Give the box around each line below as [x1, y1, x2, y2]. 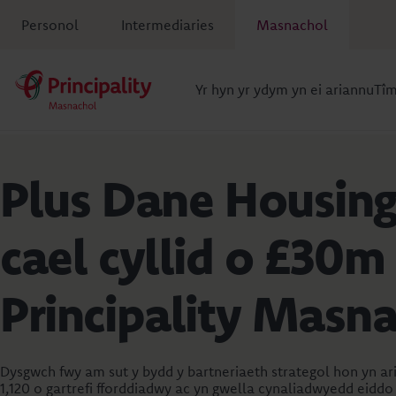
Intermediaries [121, 16, 214, 34]
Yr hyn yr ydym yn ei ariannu [195, 80, 374, 98]
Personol [21, 16, 79, 34]
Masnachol [256, 16, 328, 34]
